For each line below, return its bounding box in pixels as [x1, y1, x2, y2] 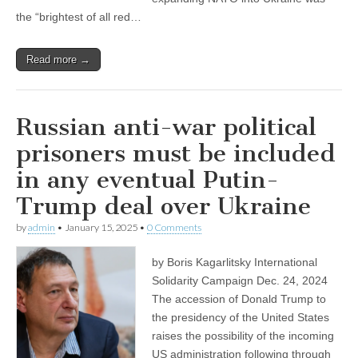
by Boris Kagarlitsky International [152, 256, 317, 269]
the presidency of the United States [152, 311, 329, 324]
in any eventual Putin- [16, 165, 279, 195]
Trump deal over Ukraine [16, 192, 311, 221]
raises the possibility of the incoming [152, 329, 334, 343]
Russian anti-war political [16, 113, 316, 142]
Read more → [26, 54, 90, 66]
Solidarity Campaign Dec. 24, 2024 [152, 274, 328, 288]
